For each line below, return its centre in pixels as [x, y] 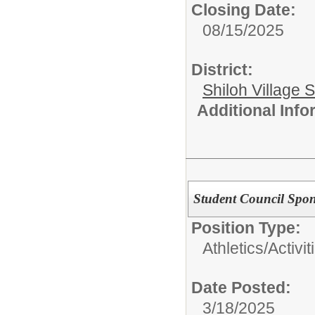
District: [222, 69]
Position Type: [246, 227]
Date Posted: [241, 287]
